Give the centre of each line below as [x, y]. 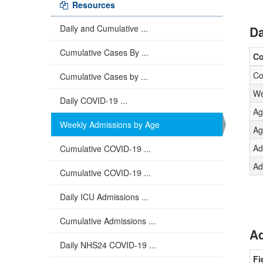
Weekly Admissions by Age [110, 124]
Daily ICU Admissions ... [104, 197]
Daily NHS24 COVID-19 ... [108, 245]
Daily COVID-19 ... [94, 100]
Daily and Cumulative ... [104, 28]
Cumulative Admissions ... [108, 221]
